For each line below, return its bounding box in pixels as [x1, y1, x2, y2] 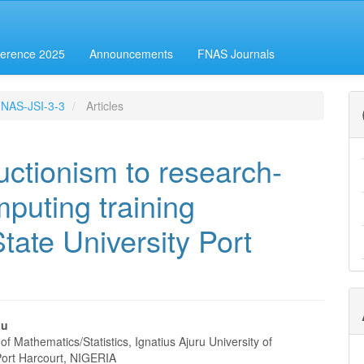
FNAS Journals [197, 45, 275, 62]
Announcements [89, 45, 173, 62]
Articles [83, 97, 123, 114]
